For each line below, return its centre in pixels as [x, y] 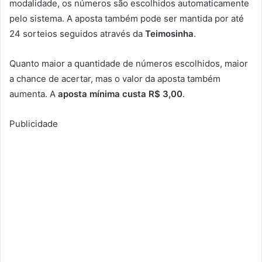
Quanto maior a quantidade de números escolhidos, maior [129, 64]
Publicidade [34, 124]
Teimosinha [169, 34]
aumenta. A [34, 94]
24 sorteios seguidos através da [77, 34]
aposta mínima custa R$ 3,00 [120, 94]
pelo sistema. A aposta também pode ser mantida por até [127, 19]
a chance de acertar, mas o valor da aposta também [115, 79]
